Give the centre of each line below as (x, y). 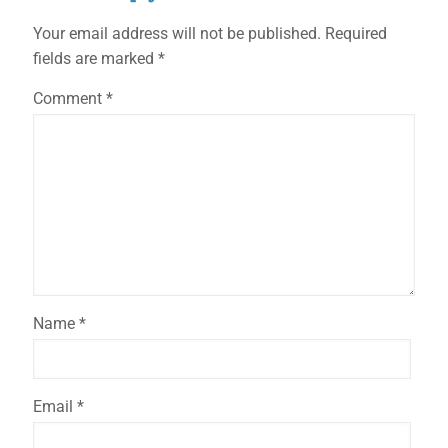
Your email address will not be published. (177, 33)
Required (356, 33)
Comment (69, 98)
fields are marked (95, 58)
